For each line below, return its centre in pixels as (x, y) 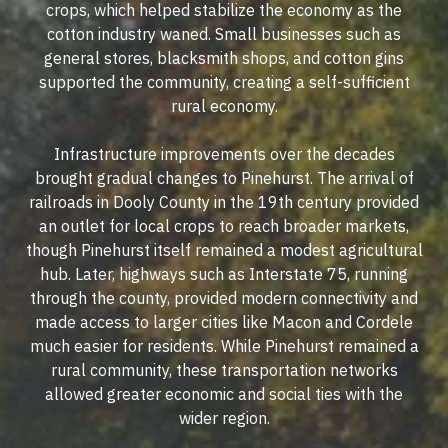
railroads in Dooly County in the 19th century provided (224, 202)
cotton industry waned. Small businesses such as (224, 34)
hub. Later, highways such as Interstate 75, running (224, 274)
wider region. (224, 418)
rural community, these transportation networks (224, 370)
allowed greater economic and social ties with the (224, 394)
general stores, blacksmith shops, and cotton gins (224, 58)
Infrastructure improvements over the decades (224, 154)
